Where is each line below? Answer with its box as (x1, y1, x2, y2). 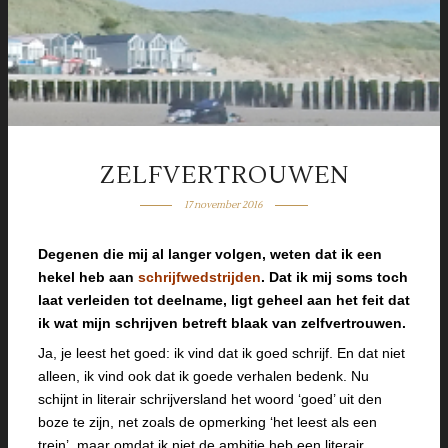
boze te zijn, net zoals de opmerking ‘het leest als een (38, 414, 377, 430)
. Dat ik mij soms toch (261, 269, 408, 285)
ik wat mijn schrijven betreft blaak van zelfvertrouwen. (38, 315, 406, 331)
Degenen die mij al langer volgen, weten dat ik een (38, 246, 382, 262)
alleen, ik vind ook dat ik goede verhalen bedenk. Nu (38, 368, 369, 384)
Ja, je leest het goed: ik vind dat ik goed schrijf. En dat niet (38, 345, 405, 361)
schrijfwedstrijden (138, 269, 261, 285)
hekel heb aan (38, 269, 138, 285)
